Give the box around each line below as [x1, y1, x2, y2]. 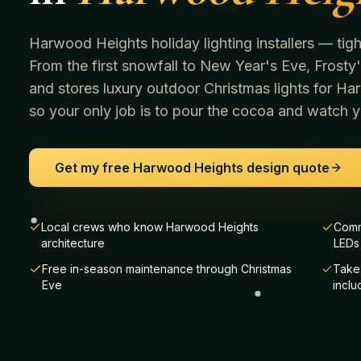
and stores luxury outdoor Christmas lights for [29, 79, 336, 97]
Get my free [55, 159, 133, 176]
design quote [243, 159, 330, 176]
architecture [41, 235, 106, 250]
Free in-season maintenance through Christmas [41, 261, 292, 276]
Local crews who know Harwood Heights [41, 219, 259, 234]
